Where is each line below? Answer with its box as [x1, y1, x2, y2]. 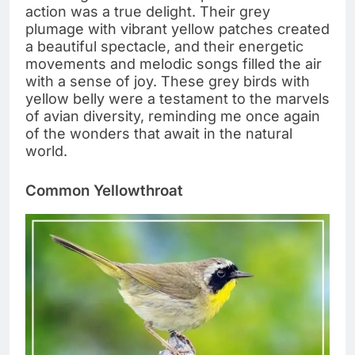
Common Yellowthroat [25, 181, 183, 200]
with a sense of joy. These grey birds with [25, 72, 310, 90]
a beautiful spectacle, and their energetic [25, 37, 303, 55]
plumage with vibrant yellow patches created [25, 20, 330, 37]
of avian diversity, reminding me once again [25, 107, 320, 124]
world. [25, 142, 67, 159]
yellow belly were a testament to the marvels [25, 90, 330, 107]
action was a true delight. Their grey [25, 2, 270, 20]
